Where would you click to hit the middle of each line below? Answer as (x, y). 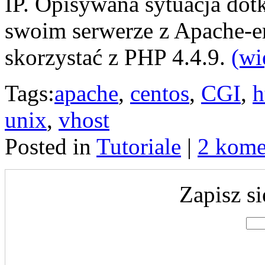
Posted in (51, 146)
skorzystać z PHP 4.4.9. (118, 57)
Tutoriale (139, 146)
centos (160, 93)
